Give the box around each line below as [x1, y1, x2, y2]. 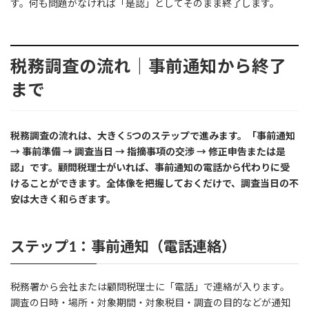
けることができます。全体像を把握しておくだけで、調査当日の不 [10, 177, 299, 190]
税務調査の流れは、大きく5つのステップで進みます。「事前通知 [10, 130, 295, 142]
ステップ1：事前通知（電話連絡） [10, 237, 236, 255]
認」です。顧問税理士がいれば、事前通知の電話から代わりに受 [10, 161, 290, 174]
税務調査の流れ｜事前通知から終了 [10, 56, 286, 77]
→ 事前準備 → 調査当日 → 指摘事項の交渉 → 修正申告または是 [10, 146, 286, 158]
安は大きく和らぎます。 [10, 193, 116, 206]
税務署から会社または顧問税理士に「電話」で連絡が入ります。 [10, 280, 290, 292]
